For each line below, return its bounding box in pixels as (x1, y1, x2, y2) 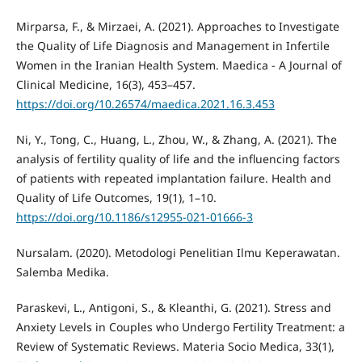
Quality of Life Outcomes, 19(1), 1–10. (15, 189, 217, 205)
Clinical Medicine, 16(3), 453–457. (15, 76, 196, 92)
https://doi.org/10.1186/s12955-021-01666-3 (15, 208, 253, 225)
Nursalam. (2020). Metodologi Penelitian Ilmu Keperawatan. (15, 244, 340, 260)
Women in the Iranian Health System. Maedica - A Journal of (15, 57, 342, 73)
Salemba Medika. (15, 263, 109, 280)
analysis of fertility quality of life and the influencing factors (15, 150, 340, 166)
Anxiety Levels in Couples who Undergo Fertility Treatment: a (15, 318, 345, 335)
